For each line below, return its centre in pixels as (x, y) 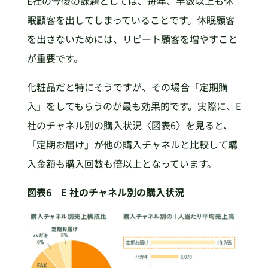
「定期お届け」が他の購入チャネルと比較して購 (132, 144)
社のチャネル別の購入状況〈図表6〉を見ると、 (130, 125)
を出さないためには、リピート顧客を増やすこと (132, 39)
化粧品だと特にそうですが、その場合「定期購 (127, 86)
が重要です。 (55, 58)
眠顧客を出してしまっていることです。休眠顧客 (131, 19)
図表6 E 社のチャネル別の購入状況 (105, 192)
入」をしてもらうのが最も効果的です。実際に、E (134, 106)
